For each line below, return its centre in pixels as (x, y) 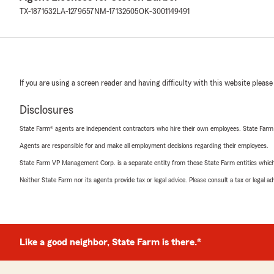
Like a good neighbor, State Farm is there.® (110, 242)
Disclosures (46, 110)
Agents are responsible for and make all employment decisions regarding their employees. (144, 146)
